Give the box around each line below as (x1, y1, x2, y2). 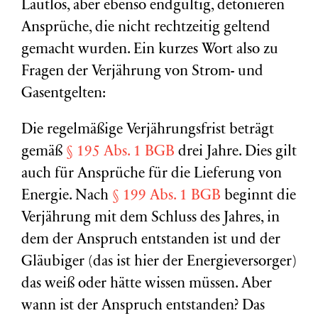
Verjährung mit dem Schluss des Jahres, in (21, 211, 280, 226)
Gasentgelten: (21, 87, 106, 102)
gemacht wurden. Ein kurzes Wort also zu (21, 43, 278, 57)
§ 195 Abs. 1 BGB (66, 145, 175, 160)
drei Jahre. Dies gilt (175, 145, 297, 160)
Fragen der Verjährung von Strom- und (21, 65, 263, 79)
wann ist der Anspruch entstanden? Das (21, 299, 265, 314)
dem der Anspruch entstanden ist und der (21, 233, 280, 248)
